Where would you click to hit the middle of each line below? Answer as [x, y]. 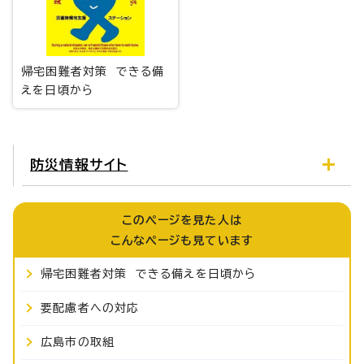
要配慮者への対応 [90, 308]
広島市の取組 [78, 342]
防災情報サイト [79, 164]
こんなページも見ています [182, 240]
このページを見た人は [182, 220]
